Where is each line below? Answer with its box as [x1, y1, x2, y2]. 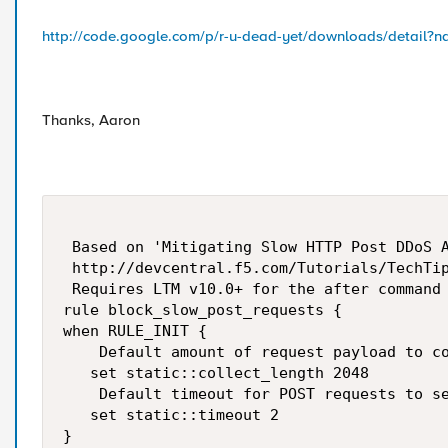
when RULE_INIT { [63, 322, 207, 340]
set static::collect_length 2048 [63, 364, 369, 382]
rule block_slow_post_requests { [63, 301, 342, 319]
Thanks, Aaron [42, 111, 140, 129]
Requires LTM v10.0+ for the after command [63, 280, 441, 298]
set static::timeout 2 [63, 406, 279, 424]
